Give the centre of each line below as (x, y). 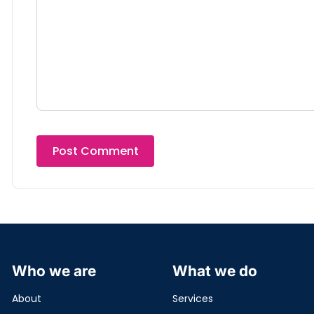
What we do (215, 271)
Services (193, 299)
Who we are (54, 271)
